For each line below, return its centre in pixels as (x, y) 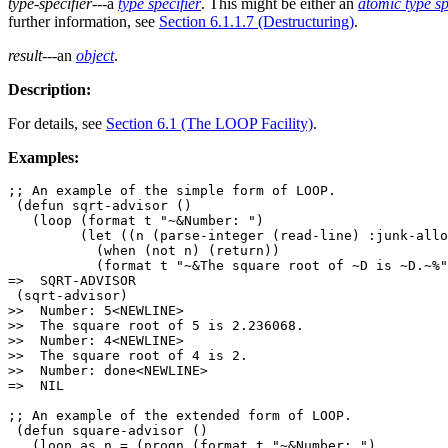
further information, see (83, 22)
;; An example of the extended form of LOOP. (180, 416)
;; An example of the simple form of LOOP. (172, 191)
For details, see (57, 124)
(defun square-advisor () (108, 431)
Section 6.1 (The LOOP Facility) (209, 124)
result (25, 56)
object (95, 56)
